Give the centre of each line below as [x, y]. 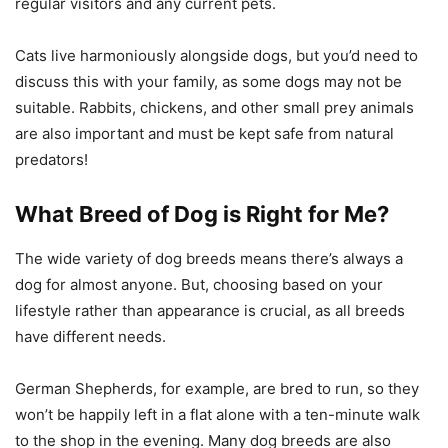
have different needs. [90, 336]
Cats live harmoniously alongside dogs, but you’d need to [216, 55]
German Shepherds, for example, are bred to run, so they [217, 388]
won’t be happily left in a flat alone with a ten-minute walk [217, 414]
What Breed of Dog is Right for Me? [202, 213]
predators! [51, 159]
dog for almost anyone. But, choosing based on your [199, 284]
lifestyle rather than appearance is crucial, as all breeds [210, 310]
